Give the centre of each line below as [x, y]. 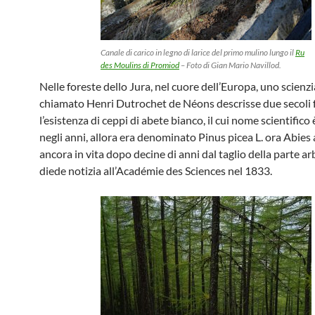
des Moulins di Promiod [140, 65]
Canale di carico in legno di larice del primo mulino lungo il [198, 52]
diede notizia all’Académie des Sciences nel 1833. [156, 171]
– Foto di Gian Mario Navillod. [230, 65]
